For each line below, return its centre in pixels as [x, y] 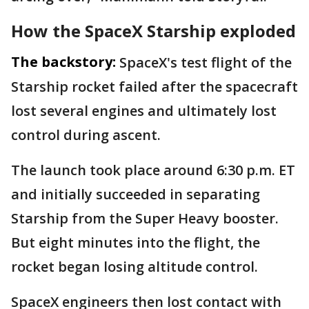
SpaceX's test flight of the [206, 62]
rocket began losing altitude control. [134, 267]
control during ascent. [88, 135]
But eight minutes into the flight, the [136, 242]
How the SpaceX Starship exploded [153, 31]
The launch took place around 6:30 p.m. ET [153, 170]
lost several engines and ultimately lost [144, 111]
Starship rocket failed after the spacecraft [154, 87]
